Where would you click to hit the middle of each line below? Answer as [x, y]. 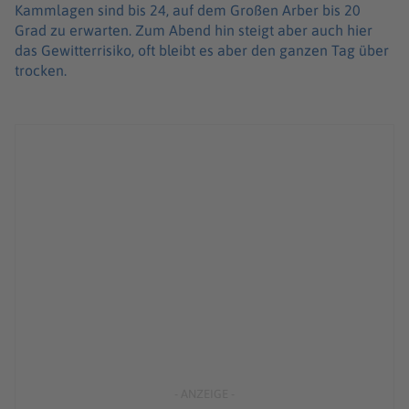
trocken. [42, 71]
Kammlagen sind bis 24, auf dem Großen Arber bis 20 [188, 10]
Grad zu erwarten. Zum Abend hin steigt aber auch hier [194, 31]
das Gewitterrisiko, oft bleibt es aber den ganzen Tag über [202, 51]
